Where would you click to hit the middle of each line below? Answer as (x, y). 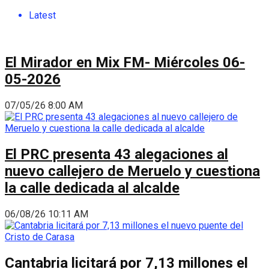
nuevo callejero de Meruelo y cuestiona (132, 171)
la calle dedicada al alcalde (92, 188)
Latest (42, 15)
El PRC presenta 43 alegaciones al (116, 154)
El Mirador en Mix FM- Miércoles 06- (125, 62)
